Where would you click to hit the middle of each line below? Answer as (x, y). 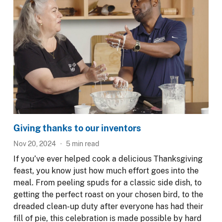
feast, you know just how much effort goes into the (106, 170)
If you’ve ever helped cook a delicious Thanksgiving (108, 159)
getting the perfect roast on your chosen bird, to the (108, 194)
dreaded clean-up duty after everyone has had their (108, 206)
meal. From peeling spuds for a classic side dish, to (108, 182)
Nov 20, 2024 (35, 143)
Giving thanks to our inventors (77, 128)
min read (85, 143)
